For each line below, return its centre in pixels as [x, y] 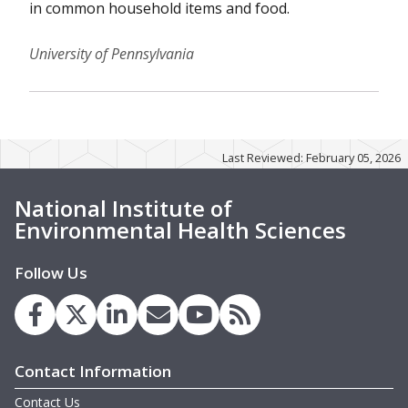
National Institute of [123, 208]
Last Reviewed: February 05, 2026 [311, 157]
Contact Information [93, 371]
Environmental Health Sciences [180, 229]
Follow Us [51, 272]
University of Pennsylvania [112, 53]
